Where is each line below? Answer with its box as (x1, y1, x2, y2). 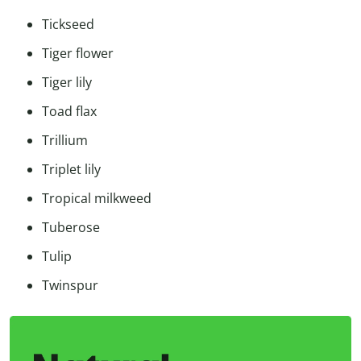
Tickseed (42, 15, 94, 34)
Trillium (42, 131, 88, 150)
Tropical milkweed (42, 189, 151, 208)
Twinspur (42, 276, 98, 295)
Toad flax (42, 102, 97, 121)
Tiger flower (42, 44, 114, 63)
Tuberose (42, 218, 100, 237)
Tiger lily (42, 73, 92, 92)
